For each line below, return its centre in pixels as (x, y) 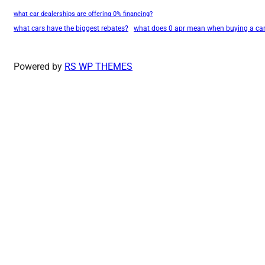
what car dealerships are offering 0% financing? (83, 14)
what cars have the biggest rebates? (71, 29)
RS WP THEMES (98, 67)
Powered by (39, 67)
